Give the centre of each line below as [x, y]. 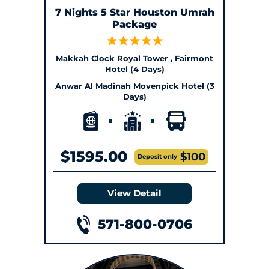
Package [134, 24]
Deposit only [157, 157]
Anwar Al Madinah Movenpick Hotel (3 [134, 86]
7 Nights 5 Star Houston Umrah [134, 12]
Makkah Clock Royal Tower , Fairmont [134, 59]
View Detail [134, 193]
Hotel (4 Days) [134, 69]
